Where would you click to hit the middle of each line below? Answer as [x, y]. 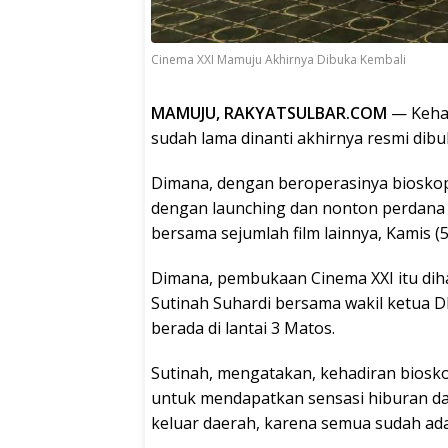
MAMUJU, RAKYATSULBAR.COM [271, 113]
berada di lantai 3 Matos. [243, 328]
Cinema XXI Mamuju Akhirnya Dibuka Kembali [278, 60]
